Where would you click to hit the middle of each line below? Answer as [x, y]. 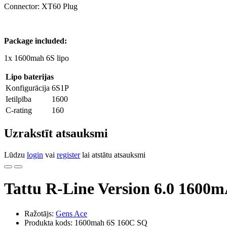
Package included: [35, 41]
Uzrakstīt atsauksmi [56, 133]
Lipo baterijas [30, 77]
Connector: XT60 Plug [41, 6]
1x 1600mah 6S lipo [36, 58]
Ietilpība [18, 99]
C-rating [19, 110]
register [68, 155]
